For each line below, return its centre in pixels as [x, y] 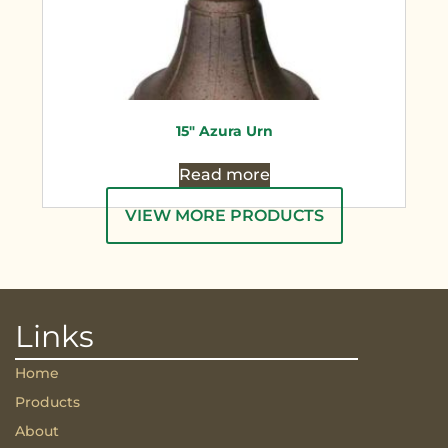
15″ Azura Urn [224, 131]
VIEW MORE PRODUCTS [224, 216]
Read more [224, 175]
